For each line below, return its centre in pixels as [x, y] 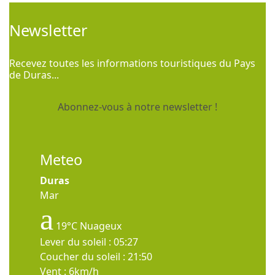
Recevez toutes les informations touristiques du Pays [132, 64]
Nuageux [101, 226]
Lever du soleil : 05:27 [89, 242]
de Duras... [34, 75]
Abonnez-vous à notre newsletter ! [137, 107]
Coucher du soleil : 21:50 [96, 257]
